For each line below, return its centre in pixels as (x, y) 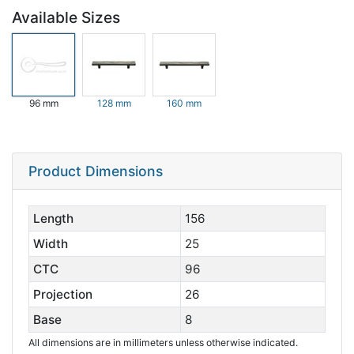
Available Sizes (66, 17)
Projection (62, 294)
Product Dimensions (96, 171)
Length (53, 218)
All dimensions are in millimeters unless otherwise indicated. (163, 343)
